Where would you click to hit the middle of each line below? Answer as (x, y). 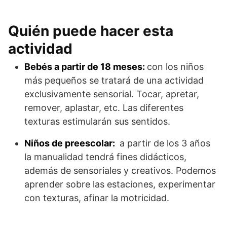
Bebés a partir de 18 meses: (86, 66)
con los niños (175, 66)
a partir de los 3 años (164, 143)
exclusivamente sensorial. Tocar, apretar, (112, 94)
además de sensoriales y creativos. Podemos (120, 170)
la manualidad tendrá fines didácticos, (105, 157)
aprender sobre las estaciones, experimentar (120, 184)
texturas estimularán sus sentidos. (97, 121)
